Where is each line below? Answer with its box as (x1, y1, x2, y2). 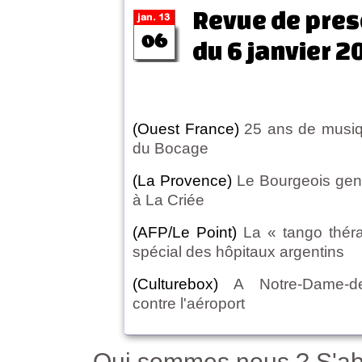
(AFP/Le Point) (133, 224, 243, 242)
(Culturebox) (133, 276, 234, 293)
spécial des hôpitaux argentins (133, 243, 344, 261)
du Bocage (133, 140, 208, 158)
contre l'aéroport (133, 295, 245, 313)
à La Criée (133, 192, 204, 209)
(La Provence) (133, 172, 232, 190)
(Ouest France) (133, 120, 239, 138)
